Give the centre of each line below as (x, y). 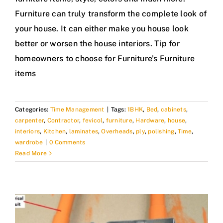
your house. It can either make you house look (102, 29)
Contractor (63, 121)
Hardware (150, 121)
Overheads (117, 132)
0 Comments (67, 143)
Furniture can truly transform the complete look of (111, 14)
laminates (83, 132)
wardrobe (29, 143)
